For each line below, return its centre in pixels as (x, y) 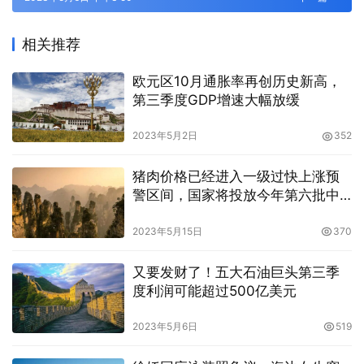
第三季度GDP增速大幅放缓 (216, 100)
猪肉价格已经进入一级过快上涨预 (236, 177)
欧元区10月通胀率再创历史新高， (236, 82)
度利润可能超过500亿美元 (214, 290)
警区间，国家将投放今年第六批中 (236, 195)
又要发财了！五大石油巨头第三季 (236, 272)
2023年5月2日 (165, 136)
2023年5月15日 (167, 231)
